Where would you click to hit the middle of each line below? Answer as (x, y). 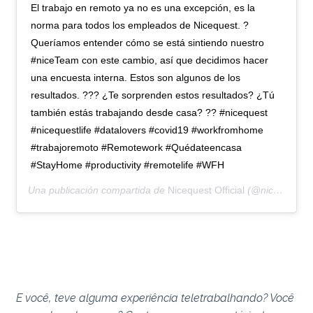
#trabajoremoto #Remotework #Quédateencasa (137, 147)
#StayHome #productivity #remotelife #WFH (128, 165)
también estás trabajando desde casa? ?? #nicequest (150, 112)
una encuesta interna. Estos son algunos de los (136, 77)
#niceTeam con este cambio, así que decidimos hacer (150, 60)
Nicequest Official (206, 190)
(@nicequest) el (259, 190)
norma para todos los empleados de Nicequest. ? (140, 25)
